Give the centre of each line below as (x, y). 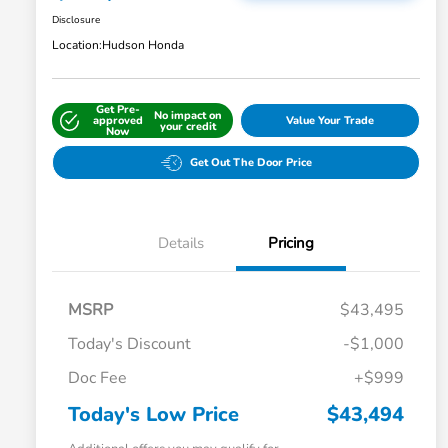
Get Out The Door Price (250, 163)
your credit (188, 126)
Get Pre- (117, 110)
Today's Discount (129, 344)
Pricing (291, 243)
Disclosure (76, 20)
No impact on (188, 115)
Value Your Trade (329, 121)
